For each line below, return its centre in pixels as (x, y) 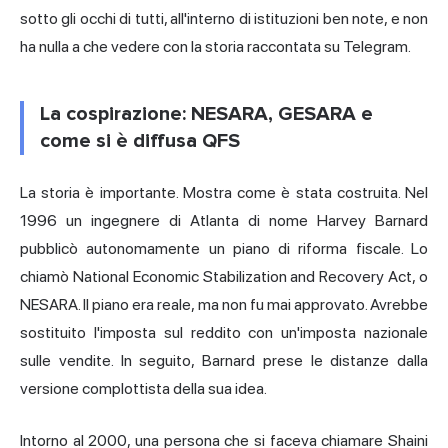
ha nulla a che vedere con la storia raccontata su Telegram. (215, 46)
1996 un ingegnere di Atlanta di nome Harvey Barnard (224, 220)
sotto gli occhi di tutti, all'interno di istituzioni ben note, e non (224, 18)
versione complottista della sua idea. (143, 388)
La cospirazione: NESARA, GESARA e (206, 113)
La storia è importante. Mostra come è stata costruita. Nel (224, 192)
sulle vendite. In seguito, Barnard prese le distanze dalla (224, 360)
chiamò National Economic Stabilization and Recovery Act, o (224, 276)
